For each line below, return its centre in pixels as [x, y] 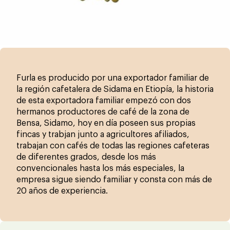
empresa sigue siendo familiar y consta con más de [114, 179]
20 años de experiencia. [62, 191]
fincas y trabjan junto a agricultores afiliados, [103, 134]
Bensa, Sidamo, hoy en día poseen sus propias [106, 123]
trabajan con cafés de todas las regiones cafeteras [113, 146]
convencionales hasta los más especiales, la [100, 168]
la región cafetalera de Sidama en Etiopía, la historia [115, 89]
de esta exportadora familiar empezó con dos [104, 100]
